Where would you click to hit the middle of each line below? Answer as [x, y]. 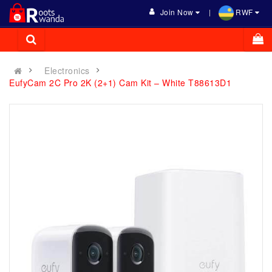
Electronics [67, 70]
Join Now [178, 12]
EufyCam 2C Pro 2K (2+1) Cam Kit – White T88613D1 [120, 83]
